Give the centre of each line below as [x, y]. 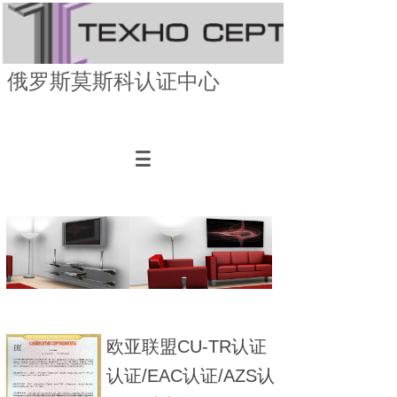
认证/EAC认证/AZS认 [191, 376]
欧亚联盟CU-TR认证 [187, 346]
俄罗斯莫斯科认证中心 [113, 81]
